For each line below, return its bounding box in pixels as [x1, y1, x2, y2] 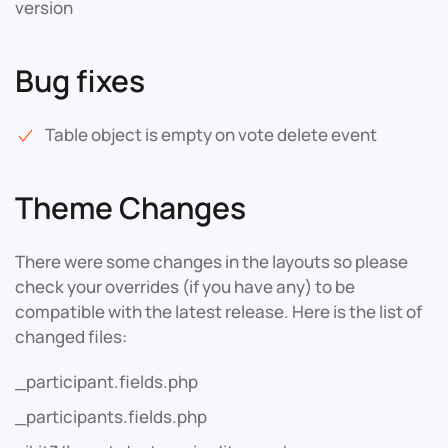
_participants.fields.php [15, 404, 207, 428]
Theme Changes [15, 186, 246, 228]
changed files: [15, 324, 127, 348]
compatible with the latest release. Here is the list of [15, 299, 422, 323]
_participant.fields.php [15, 369, 198, 393]
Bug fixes [15, 59, 145, 101]
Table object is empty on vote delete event [45, 122, 377, 146]
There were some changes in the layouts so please [15, 249, 408, 273]
